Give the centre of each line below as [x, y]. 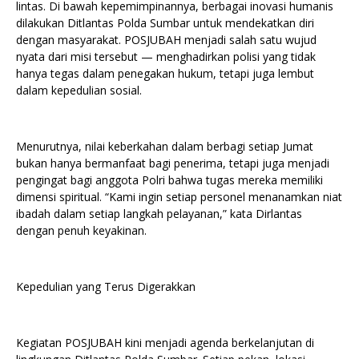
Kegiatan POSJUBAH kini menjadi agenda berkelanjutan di [165, 343]
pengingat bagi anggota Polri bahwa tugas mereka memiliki [169, 180]
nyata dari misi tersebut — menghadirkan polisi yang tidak [166, 57]
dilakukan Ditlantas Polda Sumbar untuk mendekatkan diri [165, 23]
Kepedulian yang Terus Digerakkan [106, 287]
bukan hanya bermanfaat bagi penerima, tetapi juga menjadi [173, 163]
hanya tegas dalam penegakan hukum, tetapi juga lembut [165, 74]
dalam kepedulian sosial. [79, 91]
